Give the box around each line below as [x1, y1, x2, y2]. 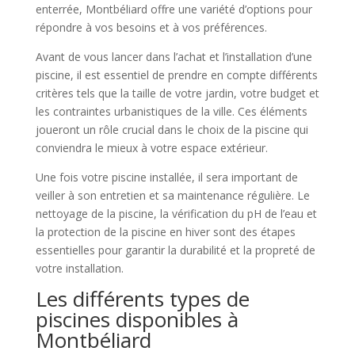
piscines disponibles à [35, 304, 239, 334]
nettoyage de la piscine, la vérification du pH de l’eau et [35, 205, 317, 221]
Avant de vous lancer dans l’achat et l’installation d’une [35, 48, 312, 64]
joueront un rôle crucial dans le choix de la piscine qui [35, 121, 308, 137]
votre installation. [35, 260, 124, 276]
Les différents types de [35, 284, 250, 313]
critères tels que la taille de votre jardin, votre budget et [35, 85, 319, 101]
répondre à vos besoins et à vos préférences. [35, 19, 267, 35]
